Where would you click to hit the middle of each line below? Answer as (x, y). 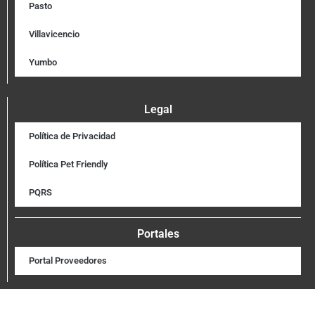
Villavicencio (54, 34)
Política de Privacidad (72, 136)
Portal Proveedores (68, 261)
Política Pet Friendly (68, 165)
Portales (158, 234)
